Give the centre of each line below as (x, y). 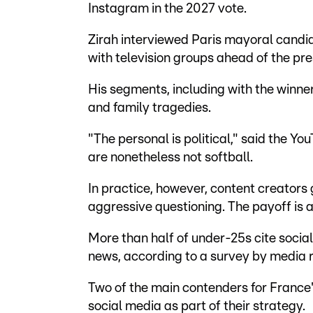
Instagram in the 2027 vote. (169, 9)
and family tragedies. (151, 108)
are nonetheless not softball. (172, 158)
